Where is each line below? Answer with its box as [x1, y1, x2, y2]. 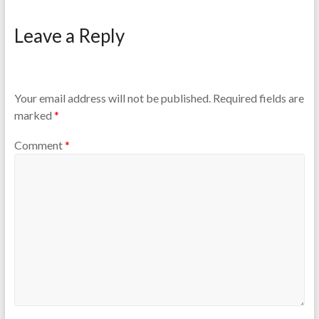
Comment [14, 137, 65, 152]
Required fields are [212, 91, 304, 105]
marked [14, 108, 54, 122]
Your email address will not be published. [14, 91, 211, 105]
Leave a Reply [14, 24, 125, 47]
